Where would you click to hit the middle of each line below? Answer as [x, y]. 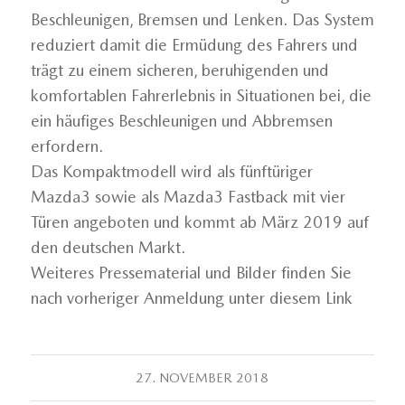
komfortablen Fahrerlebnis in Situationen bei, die [201, 96]
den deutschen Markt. [108, 248]
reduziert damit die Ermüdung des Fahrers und [194, 45]
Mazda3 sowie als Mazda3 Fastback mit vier [188, 197]
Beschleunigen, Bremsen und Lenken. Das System [202, 20]
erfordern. [66, 146]
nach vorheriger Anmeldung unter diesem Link [191, 298]
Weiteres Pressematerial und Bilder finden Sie [191, 273]
